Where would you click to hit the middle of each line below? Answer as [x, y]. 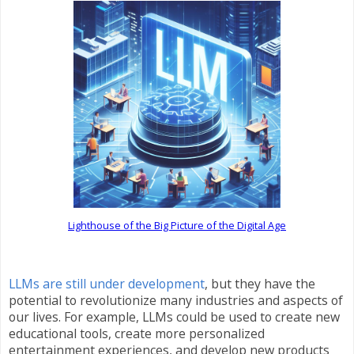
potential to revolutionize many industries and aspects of [176, 301]
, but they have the [260, 284]
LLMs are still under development [107, 284]
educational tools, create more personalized [137, 334]
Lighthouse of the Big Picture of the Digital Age [177, 225]
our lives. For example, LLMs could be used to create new [174, 317]
